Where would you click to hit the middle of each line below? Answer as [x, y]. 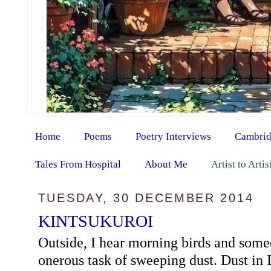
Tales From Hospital [78, 164]
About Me [166, 164]
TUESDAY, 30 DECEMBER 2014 [146, 198]
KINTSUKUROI [95, 221]
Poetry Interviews [173, 136]
